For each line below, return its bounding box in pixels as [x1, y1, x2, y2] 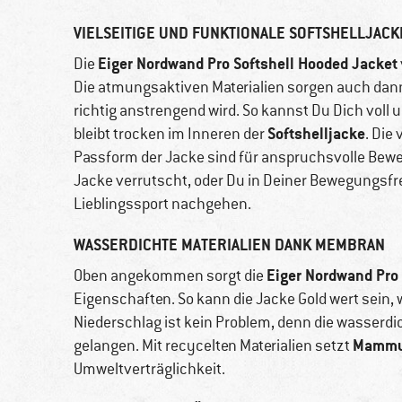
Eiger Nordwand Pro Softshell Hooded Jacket [98, 53, 398, 74]
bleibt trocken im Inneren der [74, 124, 267, 144]
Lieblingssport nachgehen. [74, 194, 251, 214]
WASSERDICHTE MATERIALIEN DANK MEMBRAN [74, 234, 385, 256]
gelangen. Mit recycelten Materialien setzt [74, 336, 353, 356]
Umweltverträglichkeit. [74, 359, 225, 380]
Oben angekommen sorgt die [74, 266, 267, 286]
